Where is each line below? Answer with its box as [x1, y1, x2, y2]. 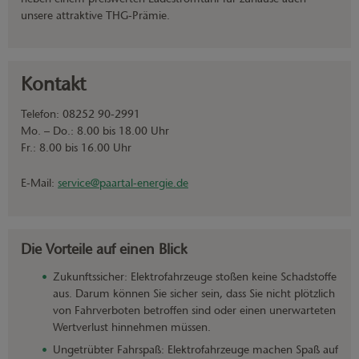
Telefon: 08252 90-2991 [21, 107, 140, 121]
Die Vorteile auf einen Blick [21, 240, 188, 258]
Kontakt [21, 72, 86, 95]
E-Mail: [21, 175, 58, 190]
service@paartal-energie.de [58, 175, 188, 190]
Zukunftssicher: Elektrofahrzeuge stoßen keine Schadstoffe [53, 269, 337, 284]
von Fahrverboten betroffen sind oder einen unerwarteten [53, 303, 336, 317]
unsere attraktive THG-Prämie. [21, 8, 173, 22]
